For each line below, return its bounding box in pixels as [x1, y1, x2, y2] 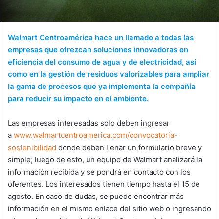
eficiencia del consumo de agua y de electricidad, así [8, 57, 196, 66]
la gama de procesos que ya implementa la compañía [8, 81, 196, 91]
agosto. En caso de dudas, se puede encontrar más [8, 191, 184, 201]
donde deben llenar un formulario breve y [56, 142, 202, 152]
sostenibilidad [8, 142, 56, 152]
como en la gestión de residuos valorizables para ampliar [8, 69, 209, 79]
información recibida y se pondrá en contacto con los [8, 167, 191, 176]
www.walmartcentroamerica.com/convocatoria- [14, 130, 177, 140]
